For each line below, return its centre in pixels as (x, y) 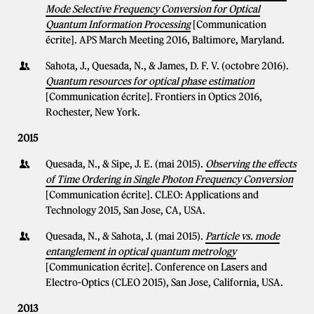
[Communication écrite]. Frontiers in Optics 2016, (154, 97)
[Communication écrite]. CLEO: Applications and (152, 195)
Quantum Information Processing (118, 25)
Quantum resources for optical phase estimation (150, 81)
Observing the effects (251, 164)
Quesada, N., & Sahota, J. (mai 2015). (125, 236)
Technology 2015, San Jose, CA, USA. (125, 210)
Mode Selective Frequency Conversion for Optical (153, 9)
